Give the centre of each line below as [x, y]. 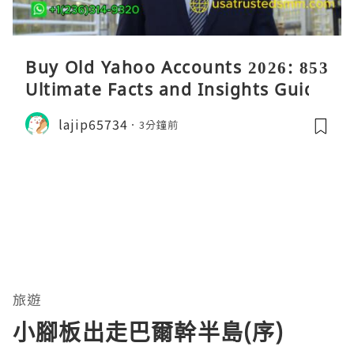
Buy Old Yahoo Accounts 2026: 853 [177, 68]
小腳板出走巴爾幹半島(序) [149, 332]
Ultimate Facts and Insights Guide [176, 90]
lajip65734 [93, 124]
